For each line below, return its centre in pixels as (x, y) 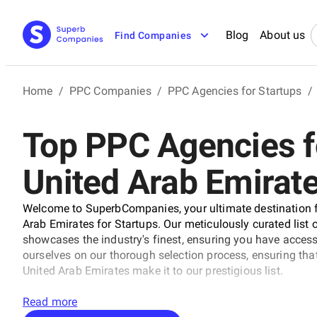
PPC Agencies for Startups (235, 91)
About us (283, 35)
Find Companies (153, 35)
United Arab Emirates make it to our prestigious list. (153, 270)
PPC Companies (110, 91)
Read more (50, 301)
